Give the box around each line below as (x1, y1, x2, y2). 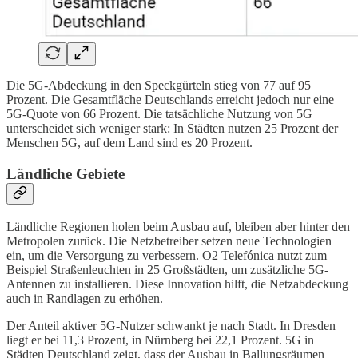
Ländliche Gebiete (6, 165, 125, 182)
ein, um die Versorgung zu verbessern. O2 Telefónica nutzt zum (6, 248, 327, 262)
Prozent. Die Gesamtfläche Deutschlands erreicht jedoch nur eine (6, 93, 334, 107)
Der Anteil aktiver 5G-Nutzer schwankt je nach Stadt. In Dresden (6, 318, 336, 332)
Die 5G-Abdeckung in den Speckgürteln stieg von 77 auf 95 (6, 78, 311, 93)
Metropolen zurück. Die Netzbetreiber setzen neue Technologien (6, 233, 332, 248)
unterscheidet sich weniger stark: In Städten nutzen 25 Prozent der (6, 121, 338, 136)
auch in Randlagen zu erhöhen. (6, 291, 163, 305)
